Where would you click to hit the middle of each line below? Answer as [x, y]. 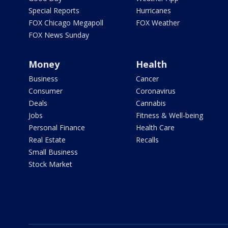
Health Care [155, 128]
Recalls [147, 140]
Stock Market [50, 164]
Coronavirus [155, 91]
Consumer [46, 91]
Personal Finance [57, 128]
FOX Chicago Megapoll [66, 23]
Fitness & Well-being [169, 116]
